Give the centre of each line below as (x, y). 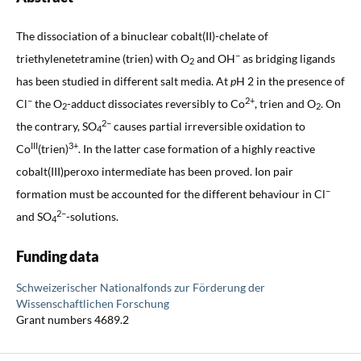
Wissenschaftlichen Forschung (92, 303)
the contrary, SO (56, 126)
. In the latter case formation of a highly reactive (196, 148)
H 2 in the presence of (290, 81)
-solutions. (92, 216)
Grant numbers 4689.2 (72, 319)
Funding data (57, 256)
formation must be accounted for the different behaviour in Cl (170, 193)
